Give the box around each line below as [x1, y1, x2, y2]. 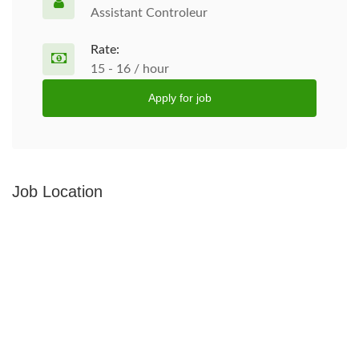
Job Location [12, 183, 103, 200]
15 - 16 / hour [91, 63, 169, 75]
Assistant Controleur [91, 6, 208, 19]
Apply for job [147, 91, 212, 104]
